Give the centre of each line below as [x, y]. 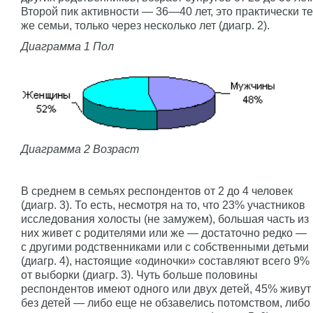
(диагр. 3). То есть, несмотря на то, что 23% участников [163, 205]
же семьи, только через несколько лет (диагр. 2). [145, 26]
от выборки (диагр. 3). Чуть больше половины [139, 275]
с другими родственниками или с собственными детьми [165, 247]
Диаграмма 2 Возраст [80, 149]
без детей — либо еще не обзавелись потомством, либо [166, 303]
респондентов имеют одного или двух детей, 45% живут [166, 289]
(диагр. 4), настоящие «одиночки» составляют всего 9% [165, 261]
